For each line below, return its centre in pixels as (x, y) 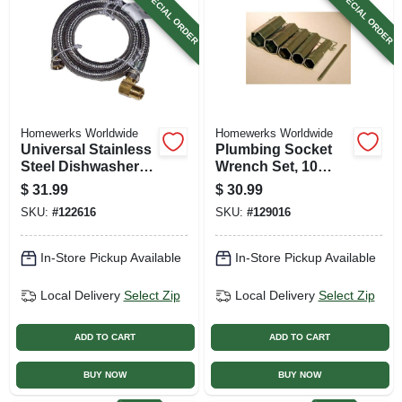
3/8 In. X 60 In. (66, 200)
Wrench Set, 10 (266, 166)
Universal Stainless (86, 149)
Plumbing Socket (273, 149)
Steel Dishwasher (79, 166)
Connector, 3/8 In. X (86, 183)
